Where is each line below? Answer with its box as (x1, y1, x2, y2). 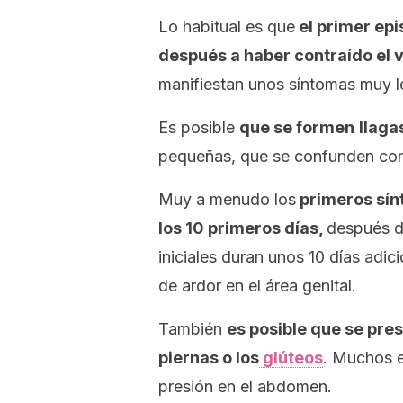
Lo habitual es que (158, 17, 295, 36)
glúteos (259, 348, 323, 367)
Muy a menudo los (158, 190, 296, 209)
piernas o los (158, 348, 259, 367)
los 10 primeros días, (158, 219, 327, 237)
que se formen (239, 118, 354, 137)
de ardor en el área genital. (158, 276, 356, 295)
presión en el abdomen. (158, 377, 332, 396)
